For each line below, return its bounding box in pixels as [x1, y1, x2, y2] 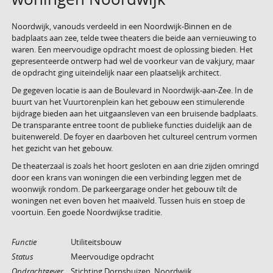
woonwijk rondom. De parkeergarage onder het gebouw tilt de [11, 183, 237, 194]
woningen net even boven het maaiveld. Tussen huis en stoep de [11, 195, 245, 206]
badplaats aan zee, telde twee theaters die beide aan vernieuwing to [11, 32, 257, 43]
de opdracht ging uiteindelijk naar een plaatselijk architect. [11, 67, 221, 78]
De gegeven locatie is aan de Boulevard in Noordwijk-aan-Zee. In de [11, 85, 253, 96]
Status [11, 251, 34, 262]
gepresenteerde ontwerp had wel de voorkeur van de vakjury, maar [11, 55, 255, 66]
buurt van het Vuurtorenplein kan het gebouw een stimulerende [11, 96, 244, 107]
